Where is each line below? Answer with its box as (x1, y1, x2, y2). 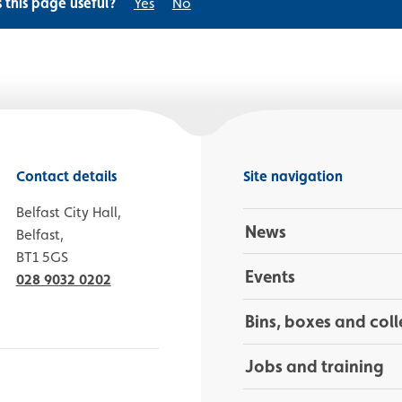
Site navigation (243, 168, 343, 186)
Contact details (15, 168, 117, 186)
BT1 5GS (15, 249, 68, 267)
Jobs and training (244, 356, 384, 377)
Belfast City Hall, (15, 204, 121, 222)
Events (244, 266, 295, 286)
